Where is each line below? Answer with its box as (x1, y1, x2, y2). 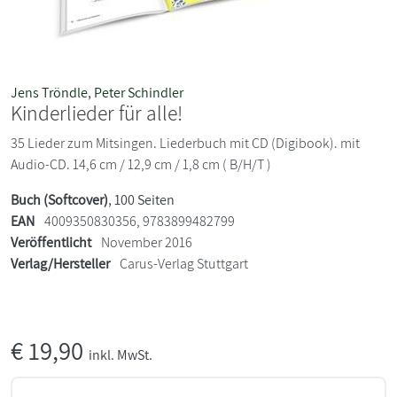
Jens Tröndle (11, 82, 88, 102)
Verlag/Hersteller (11, 253, 110, 273)
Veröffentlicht (11, 232, 91, 252)
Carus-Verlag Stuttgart (120, 253, 248, 273)
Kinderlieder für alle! (11, 98, 183, 127)
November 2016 (98, 232, 192, 252)
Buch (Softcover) (11, 190, 108, 209)
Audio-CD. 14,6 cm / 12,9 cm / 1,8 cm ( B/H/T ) (11, 154, 271, 174)
